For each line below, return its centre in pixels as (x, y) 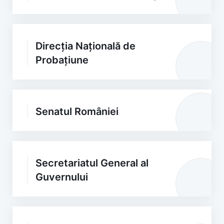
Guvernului (62, 177)
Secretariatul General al (92, 163)
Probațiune (62, 60)
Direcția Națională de (85, 46)
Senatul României (77, 111)
